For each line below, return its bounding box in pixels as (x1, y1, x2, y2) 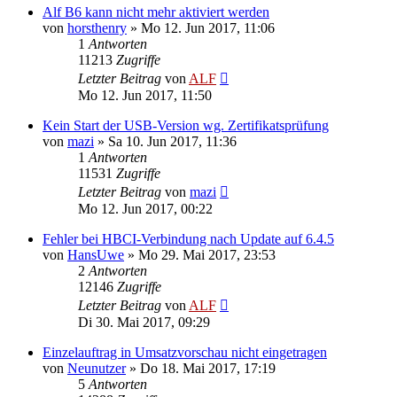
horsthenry (67, 19, 127, 35)
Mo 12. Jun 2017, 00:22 (78, 200, 213, 216)
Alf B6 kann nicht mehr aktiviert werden (43, 4, 269, 19)
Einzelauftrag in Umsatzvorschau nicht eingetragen (43, 344, 327, 360)
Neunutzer (67, 360, 126, 376)
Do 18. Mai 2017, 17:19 (140, 360, 276, 376)
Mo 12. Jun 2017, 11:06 (141, 19, 275, 35)
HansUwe (67, 246, 124, 262)
